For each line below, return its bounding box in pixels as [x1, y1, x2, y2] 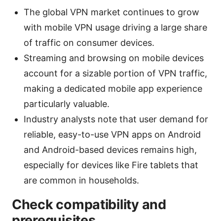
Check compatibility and [12, 196, 166, 213]
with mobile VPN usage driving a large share [24, 22, 207, 33]
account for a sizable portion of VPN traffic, [24, 68, 207, 79]
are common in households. [24, 175, 139, 186]
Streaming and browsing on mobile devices [24, 53, 204, 64]
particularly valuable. [24, 99, 110, 110]
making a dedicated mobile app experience [24, 83, 202, 94]
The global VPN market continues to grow [24, 7, 199, 18]
